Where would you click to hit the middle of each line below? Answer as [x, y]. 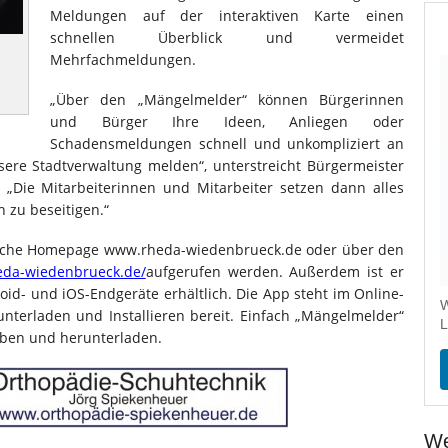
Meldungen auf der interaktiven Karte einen [227, 15]
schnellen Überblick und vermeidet [227, 37]
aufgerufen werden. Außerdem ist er [275, 271]
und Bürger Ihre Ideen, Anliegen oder [227, 121]
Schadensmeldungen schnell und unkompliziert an [227, 143]
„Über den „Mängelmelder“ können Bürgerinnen [227, 99]
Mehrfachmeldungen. [123, 59]
